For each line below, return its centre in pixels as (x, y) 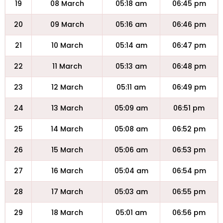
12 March (67, 87)
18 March (67, 213)
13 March (67, 108)
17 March (67, 192)
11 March (67, 66)
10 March (67, 45)
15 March (67, 150)
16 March (67, 171)
